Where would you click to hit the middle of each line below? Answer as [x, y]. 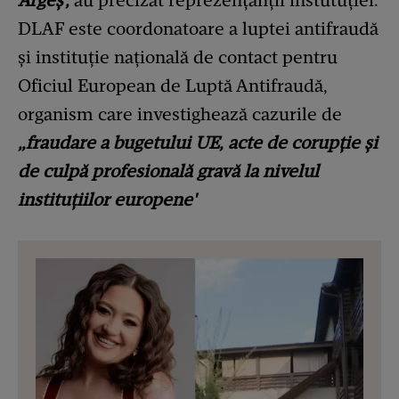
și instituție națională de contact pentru [178, 57]
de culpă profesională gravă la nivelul [168, 171]
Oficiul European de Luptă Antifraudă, [173, 85]
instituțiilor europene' [107, 199]
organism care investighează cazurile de [180, 114]
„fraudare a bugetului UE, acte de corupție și [198, 142]
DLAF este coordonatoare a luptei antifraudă [198, 28]
